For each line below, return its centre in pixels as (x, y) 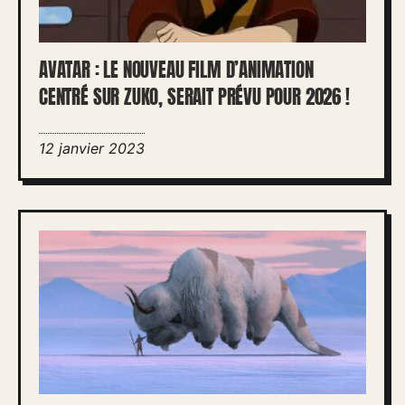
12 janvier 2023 (92, 148)
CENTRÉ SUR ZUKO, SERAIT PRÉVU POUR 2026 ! (194, 97)
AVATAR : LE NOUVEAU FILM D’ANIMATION (176, 70)
